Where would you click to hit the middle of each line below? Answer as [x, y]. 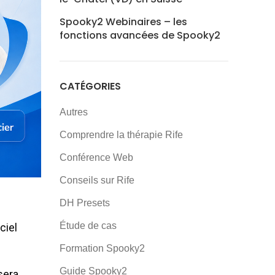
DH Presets [84, 203]
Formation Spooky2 [102, 248]
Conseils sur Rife [97, 180]
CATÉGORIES [90, 86]
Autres [73, 112]
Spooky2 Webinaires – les [123, 22]
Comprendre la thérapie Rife [121, 135]
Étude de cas [88, 226]
